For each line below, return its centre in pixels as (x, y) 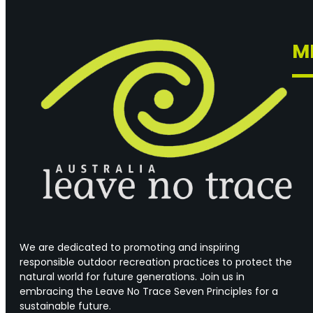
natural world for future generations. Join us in (132, 277)
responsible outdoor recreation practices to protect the (156, 262)
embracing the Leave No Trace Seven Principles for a (149, 292)
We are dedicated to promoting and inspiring (130, 248)
